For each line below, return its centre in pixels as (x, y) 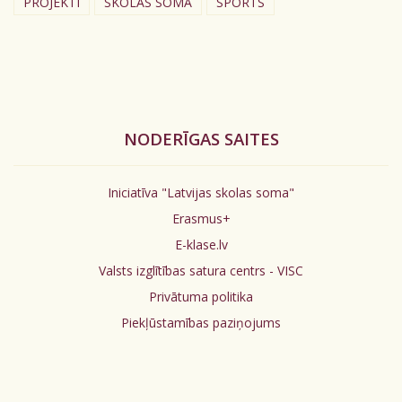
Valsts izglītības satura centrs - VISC (201, 270)
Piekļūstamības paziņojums (201, 322)
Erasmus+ (201, 218)
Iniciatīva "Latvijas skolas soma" (201, 192)
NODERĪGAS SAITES (201, 138)
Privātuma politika (201, 296)
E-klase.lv (201, 244)
